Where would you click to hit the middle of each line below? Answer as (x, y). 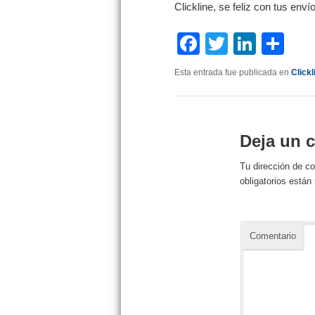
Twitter (261, 43)
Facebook (250, 43)
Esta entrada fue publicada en (233, 72)
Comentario (273, 236)
